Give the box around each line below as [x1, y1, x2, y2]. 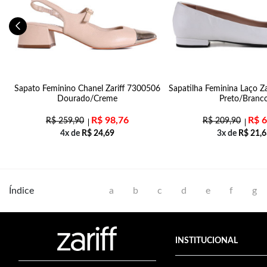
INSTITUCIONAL [175, 237, 238, 245]
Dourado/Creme [57, 95, 117, 103]
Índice [9, 186, 34, 195]
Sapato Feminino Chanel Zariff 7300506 [14, 85, 160, 93]
